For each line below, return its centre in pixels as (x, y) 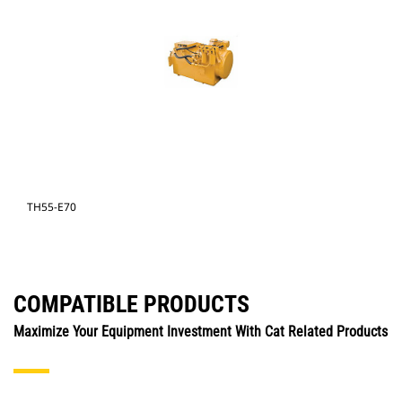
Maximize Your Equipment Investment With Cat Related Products (201, 332)
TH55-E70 (52, 207)
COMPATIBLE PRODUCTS (131, 305)
